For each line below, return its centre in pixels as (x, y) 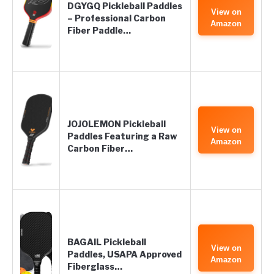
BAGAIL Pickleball (107, 242)
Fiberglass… (95, 266)
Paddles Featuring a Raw (122, 136)
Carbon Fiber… (100, 148)
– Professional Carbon (117, 18)
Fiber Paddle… (99, 30)
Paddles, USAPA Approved (124, 254)
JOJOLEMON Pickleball (117, 124)
